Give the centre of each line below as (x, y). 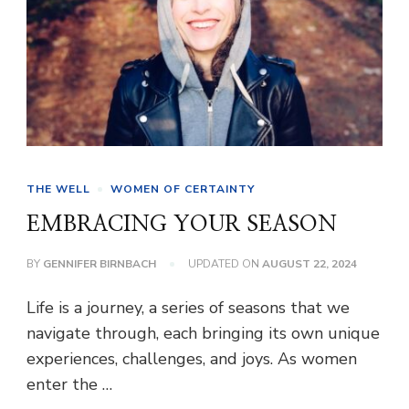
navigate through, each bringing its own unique (203, 334)
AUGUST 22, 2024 (309, 264)
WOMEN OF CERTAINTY (183, 189)
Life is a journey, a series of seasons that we (188, 308)
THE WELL (58, 189)
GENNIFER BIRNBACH (100, 264)
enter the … (69, 385)
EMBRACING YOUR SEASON (182, 225)
